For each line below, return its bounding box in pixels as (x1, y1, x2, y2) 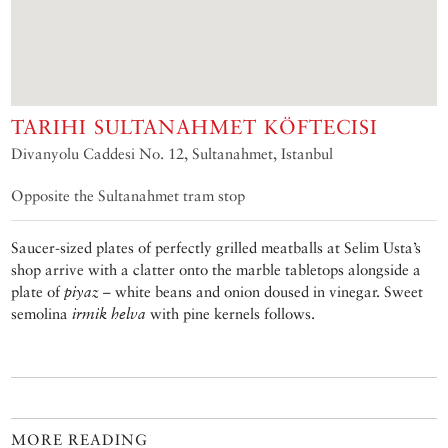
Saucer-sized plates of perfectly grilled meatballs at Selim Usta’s (11, 238, 422, 256)
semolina (11, 304, 73, 322)
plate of (11, 282, 65, 300)
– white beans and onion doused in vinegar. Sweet (99, 282, 424, 300)
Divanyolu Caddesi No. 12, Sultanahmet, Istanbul (11, 144, 334, 162)
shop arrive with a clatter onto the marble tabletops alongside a (11, 260, 422, 278)
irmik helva (72, 304, 147, 322)
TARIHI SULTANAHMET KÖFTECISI (11, 114, 379, 139)
